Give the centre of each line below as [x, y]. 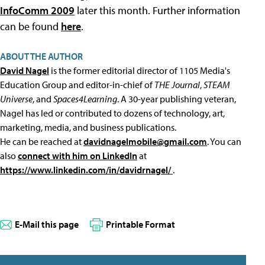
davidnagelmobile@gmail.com [145, 142]
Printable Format [140, 224]
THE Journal [177, 85]
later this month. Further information [157, 11]
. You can [224, 142]
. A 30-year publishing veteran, [177, 99]
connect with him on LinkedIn [77, 156]
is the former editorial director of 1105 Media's [140, 71]
